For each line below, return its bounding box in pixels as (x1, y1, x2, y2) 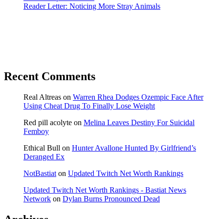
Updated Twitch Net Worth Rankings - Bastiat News (23, 186, 186, 195)
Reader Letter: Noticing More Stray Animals (23, 1, 160, 10)
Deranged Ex (23, 153, 65, 161)
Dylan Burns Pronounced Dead (63, 195, 160, 203)
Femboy (23, 127, 49, 136)
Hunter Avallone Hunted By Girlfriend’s (72, 144, 196, 153)
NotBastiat (23, 169, 56, 178)
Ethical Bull (23, 144, 60, 153)
